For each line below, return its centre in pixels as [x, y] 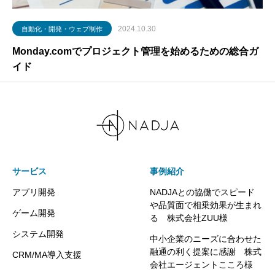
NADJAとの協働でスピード [202, 192]
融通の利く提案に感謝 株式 [206, 252]
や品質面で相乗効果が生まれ [206, 205]
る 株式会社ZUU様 [189, 218]
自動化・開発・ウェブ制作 [62, 29]
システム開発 [38, 234]
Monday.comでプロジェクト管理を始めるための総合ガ [135, 51]
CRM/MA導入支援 [47, 255]
